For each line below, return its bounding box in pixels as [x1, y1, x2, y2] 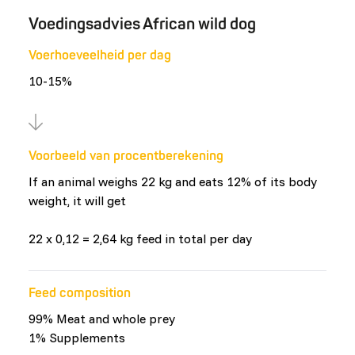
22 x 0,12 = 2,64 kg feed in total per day [29, 231, 252, 246]
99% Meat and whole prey [29, 311, 175, 326]
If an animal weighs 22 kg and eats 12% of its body [29, 174, 317, 189]
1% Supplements [29, 330, 125, 345]
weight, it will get [29, 193, 126, 208]
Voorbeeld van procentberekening [29, 148, 223, 164]
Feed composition [29, 285, 131, 301]
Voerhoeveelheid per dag [29, 48, 171, 63]
